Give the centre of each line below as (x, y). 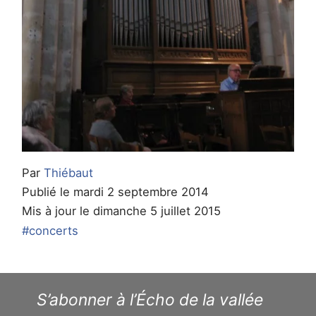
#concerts (50, 230)
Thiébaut (69, 172)
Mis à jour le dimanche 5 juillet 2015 (122, 211)
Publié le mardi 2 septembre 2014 (116, 192)
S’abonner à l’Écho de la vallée (150, 299)
